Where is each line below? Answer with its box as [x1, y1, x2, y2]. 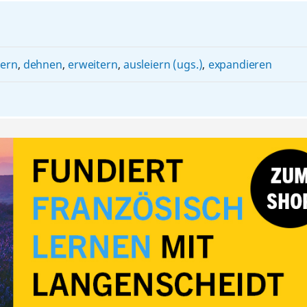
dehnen [23, 56, 62, 72]
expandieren [208, 56, 272, 72]
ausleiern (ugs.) [123, 56, 203, 72]
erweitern [68, 56, 118, 72]
